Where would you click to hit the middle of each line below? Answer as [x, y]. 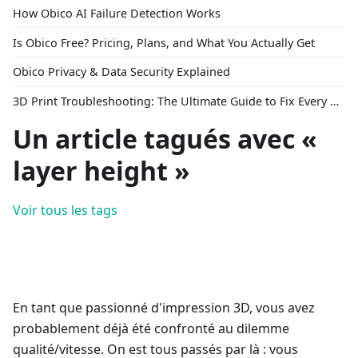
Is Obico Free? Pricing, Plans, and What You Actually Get [164, 42]
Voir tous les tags [65, 211]
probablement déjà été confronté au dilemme [151, 329]
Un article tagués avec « [165, 139]
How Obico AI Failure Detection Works [117, 13]
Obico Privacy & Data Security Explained [121, 72]
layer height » [101, 171]
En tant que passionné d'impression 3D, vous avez [164, 308]
